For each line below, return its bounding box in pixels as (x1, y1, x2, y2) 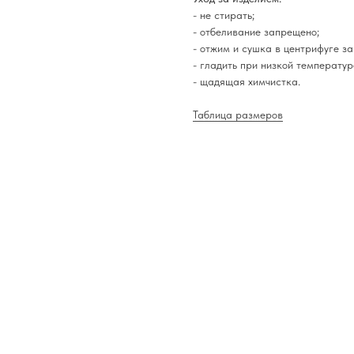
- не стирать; (193, 9, 254, 21)
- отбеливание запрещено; (193, 25, 319, 38)
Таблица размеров (193, 108, 283, 121)
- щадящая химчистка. (193, 75, 300, 88)
